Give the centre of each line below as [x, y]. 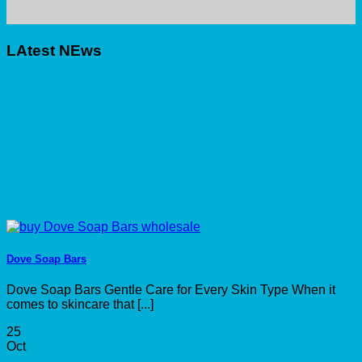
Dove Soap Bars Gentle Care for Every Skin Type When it [171, 289]
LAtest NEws [54, 50]
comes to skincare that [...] [80, 304]
